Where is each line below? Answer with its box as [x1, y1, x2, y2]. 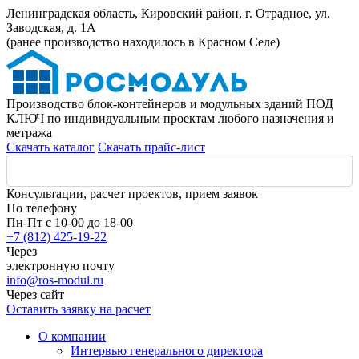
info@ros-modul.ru [6, 273, 103, 287]
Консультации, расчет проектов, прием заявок [6, 187, 258, 200]
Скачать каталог [6, 140, 95, 154]
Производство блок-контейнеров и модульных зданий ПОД [6, 97, 333, 111]
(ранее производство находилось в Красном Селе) [6, 35, 280, 49]
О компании [38, 329, 106, 343]
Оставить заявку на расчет [6, 302, 151, 316]
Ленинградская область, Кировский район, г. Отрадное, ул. [6, 6, 330, 20]
